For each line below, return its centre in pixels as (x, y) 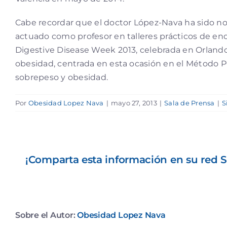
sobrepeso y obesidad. (62, 77)
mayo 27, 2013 (134, 103)
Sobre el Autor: (46, 215)
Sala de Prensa (190, 103)
